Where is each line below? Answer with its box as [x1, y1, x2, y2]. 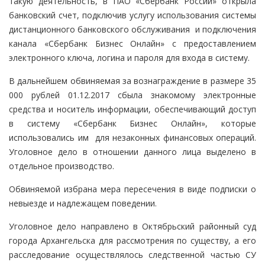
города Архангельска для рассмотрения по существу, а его [9, 235, 256, 247]
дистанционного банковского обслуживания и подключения [9, 24, 256, 35]
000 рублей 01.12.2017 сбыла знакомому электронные [9, 89, 256, 101]
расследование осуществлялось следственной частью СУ [9, 249, 256, 261]
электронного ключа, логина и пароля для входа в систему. [9, 52, 250, 64]
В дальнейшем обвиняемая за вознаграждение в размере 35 [9, 75, 256, 87]
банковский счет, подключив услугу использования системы [9, 9, 256, 21]
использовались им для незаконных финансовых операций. [9, 132, 256, 144]
